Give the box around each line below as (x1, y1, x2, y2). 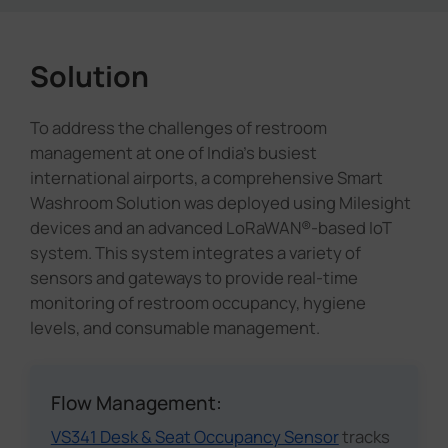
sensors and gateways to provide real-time (29, 266, 358, 290)
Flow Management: (50, 390, 222, 417)
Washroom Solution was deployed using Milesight (29, 191, 411, 215)
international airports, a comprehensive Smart (29, 166, 383, 190)
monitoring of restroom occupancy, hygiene (29, 291, 366, 315)
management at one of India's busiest (29, 141, 317, 165)
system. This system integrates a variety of (29, 241, 361, 265)
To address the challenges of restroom (29, 116, 327, 140)
